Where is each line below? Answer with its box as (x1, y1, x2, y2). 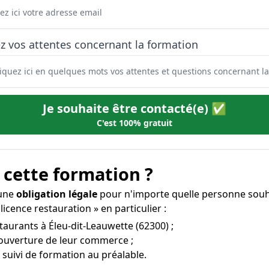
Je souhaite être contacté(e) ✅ (43, 100, 226, 116)
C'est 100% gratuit (97, 117, 172, 128)
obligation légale (16, 187, 97, 201)
